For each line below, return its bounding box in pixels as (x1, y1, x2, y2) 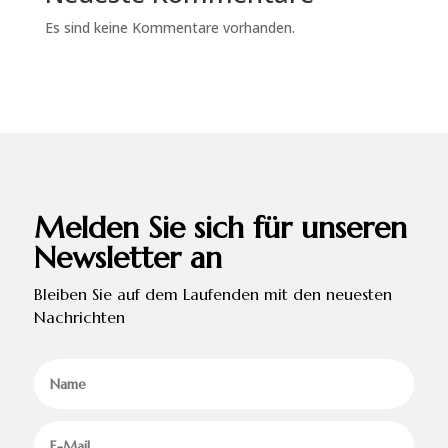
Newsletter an (33, 238, 222, 276)
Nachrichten (33, 306, 125, 327)
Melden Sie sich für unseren (33, 208, 407, 246)
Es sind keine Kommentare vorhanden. (44, 17, 295, 37)
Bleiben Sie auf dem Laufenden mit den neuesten (33, 283, 392, 304)
